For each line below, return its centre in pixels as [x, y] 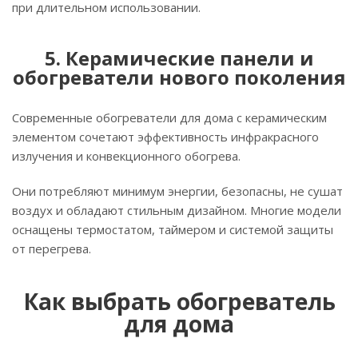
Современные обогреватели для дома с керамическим [169, 118]
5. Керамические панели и [179, 58]
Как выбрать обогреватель [179, 302]
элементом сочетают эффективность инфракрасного [165, 137]
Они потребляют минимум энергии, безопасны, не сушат [177, 191]
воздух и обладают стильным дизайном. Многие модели [177, 211]
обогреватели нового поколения [179, 78]
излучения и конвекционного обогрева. [126, 156]
